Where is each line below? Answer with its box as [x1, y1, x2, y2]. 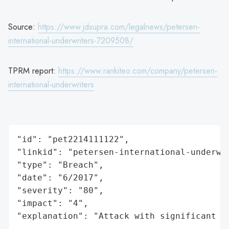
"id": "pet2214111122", [17, 134, 129, 144]
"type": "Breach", [17, 159, 104, 170]
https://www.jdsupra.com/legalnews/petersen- [38, 20, 200, 33]
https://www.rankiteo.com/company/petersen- [58, 64, 217, 77]
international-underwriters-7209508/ [8, 34, 133, 47]
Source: [8, 20, 38, 33]
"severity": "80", [17, 185, 104, 195]
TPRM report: [8, 64, 58, 77]
